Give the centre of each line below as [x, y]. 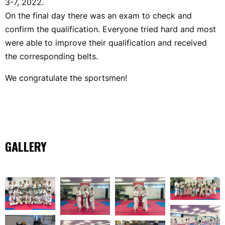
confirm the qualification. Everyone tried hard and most [110, 29]
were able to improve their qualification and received [106, 42]
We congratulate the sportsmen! [66, 78]
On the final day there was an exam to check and [98, 15]
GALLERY [26, 146]
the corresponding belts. [51, 56]
